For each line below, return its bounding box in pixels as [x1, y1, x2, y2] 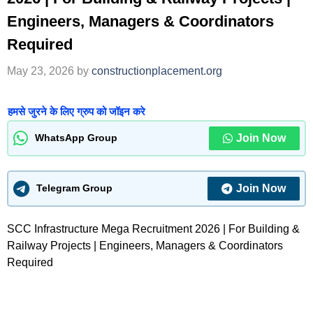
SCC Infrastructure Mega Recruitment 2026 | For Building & [7, 222, 300, 235]
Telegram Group [36, 182, 112, 194]
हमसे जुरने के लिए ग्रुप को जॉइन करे [8, 105, 145, 117]
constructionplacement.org [92, 64, 222, 77]
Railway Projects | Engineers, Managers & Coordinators [7, 239, 283, 252]
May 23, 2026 [7, 64, 74, 77]
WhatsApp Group [35, 132, 117, 144]
